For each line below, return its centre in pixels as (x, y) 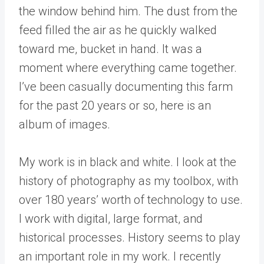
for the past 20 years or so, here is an (115, 106)
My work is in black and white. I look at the (128, 162)
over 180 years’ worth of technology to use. (131, 200)
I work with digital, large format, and (111, 219)
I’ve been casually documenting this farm (126, 87)
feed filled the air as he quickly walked (118, 30)
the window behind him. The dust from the (128, 11)
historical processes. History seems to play (130, 238)
